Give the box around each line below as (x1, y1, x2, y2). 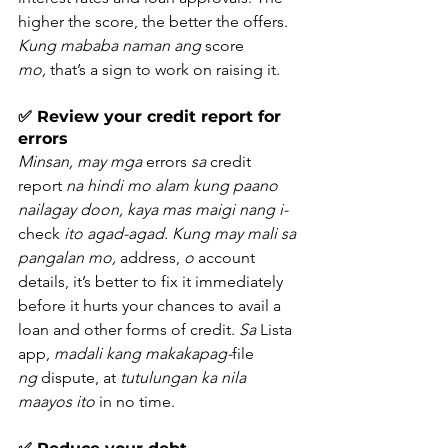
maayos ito (18, 392, 95, 412)
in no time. (95, 392, 175, 412)
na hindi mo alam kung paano (66, 176, 282, 196)
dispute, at (37, 368, 120, 388)
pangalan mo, (18, 248, 116, 268)
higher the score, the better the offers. (18, 12, 292, 32)
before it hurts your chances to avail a (18, 296, 285, 316)
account (194, 248, 259, 268)
